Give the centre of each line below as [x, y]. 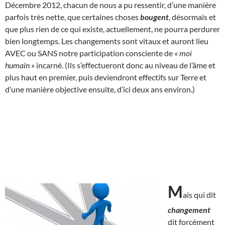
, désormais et [192, 17]
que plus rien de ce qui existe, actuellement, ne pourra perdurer [113, 29]
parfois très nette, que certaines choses [73, 17]
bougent [154, 17]
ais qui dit [199, 194]
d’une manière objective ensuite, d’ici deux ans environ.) [100, 89]
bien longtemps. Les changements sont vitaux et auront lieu [107, 41]
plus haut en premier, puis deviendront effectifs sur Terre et [106, 77]
